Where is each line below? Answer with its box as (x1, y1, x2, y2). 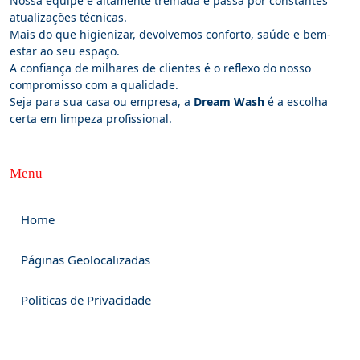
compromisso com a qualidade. (10, 76, 178, 92)
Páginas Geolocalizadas (21, 251, 150, 268)
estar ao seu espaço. (10, 43, 120, 59)
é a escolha (264, 93, 328, 109)
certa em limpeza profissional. (10, 110, 172, 126)
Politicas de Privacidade (21, 291, 151, 308)
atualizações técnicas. (10, 9, 127, 25)
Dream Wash (194, 93, 264, 109)
